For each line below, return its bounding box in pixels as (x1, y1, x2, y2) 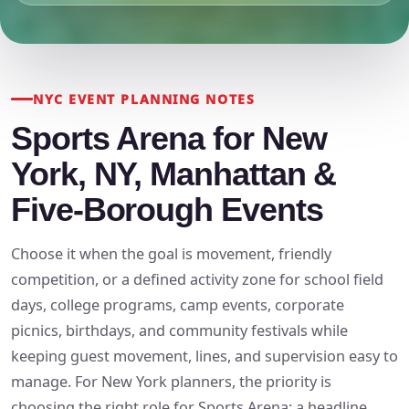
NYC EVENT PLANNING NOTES (33, 90, 256, 109)
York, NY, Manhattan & (11, 156, 337, 194)
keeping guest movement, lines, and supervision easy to (11, 346, 398, 367)
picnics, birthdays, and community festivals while (11, 320, 348, 341)
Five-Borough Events (11, 192, 323, 229)
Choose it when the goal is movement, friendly (11, 244, 331, 265)
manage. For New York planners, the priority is (11, 372, 331, 393)
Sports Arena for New (11, 121, 327, 158)
